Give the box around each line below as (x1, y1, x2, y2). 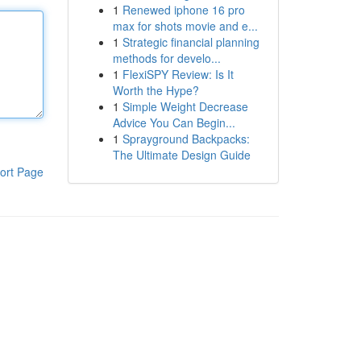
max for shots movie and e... (112, 18, 258, 34)
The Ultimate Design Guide (112, 147, 251, 163)
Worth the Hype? (112, 82, 199, 98)
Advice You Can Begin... (112, 114, 235, 131)
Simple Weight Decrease (122, 98, 248, 114)
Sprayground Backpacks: (122, 131, 250, 147)
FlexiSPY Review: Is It (122, 66, 234, 82)
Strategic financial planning (122, 34, 259, 50)
